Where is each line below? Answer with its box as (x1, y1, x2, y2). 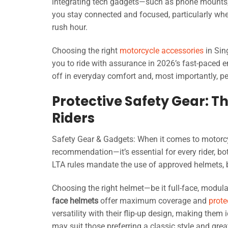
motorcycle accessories (120, 45, 204, 55)
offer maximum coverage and (98, 196, 209, 206)
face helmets (52, 196, 98, 206)
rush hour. (52, 22, 88, 33)
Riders (52, 108, 95, 127)
